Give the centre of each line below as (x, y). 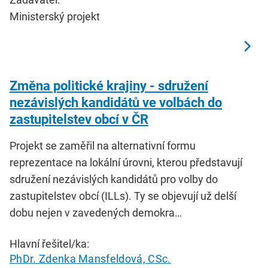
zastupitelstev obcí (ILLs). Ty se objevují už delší (123, 196)
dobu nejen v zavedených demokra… (96, 213)
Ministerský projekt (55, 17)
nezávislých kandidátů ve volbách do (116, 103)
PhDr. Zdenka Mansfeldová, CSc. (90, 259)
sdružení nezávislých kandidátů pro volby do (114, 179)
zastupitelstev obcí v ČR (79, 120)
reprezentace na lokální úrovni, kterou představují (126, 163)
